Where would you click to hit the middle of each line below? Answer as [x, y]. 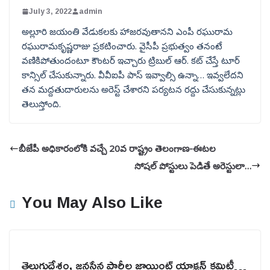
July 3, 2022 [50, 11]
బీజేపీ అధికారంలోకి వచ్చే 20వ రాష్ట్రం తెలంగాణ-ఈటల [117, 148]
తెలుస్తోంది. [41, 104]
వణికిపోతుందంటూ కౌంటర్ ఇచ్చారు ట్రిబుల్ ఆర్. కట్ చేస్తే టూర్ [131, 60]
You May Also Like [92, 202]
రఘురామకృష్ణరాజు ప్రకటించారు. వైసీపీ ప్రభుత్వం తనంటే [122, 46]
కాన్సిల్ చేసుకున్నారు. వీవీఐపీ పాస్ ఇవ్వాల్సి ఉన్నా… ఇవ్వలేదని [133, 75]
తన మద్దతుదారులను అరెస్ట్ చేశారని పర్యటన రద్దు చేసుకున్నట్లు [133, 89]
